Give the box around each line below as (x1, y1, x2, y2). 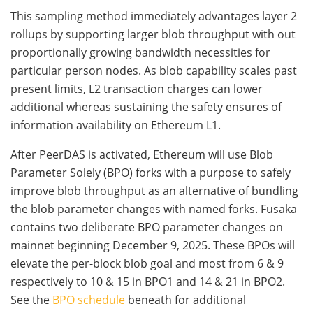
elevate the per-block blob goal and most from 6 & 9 (10, 256, 284, 272)
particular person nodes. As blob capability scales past (10, 63, 297, 79)
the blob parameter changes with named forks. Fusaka (10, 201, 297, 217)
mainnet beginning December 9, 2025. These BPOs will (10, 238, 295, 254)
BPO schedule (52, 292, 125, 308)
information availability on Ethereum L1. (10, 117, 221, 133)
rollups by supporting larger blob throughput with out (10, 27, 296, 43)
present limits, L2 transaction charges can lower (10, 81, 263, 97)
